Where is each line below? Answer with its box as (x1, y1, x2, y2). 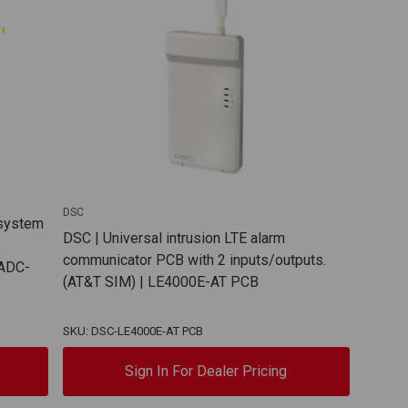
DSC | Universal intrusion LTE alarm (62, 229, 285, 247)
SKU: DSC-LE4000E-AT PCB (62, 323, 203, 338)
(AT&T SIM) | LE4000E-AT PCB (62, 272, 259, 291)
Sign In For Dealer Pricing (125, 362, 288, 380)
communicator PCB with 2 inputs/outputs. (62, 250, 326, 269)
